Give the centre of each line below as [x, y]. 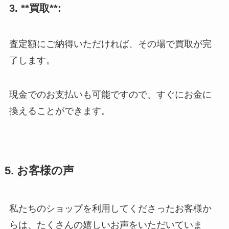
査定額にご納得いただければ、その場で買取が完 [110, 44]
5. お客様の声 [39, 171]
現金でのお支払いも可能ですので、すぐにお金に [110, 95]
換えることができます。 [60, 111]
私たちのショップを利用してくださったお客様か [110, 209]
